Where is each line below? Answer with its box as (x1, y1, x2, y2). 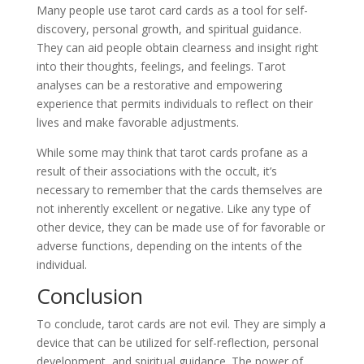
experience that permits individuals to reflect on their (36, 96, 313, 111)
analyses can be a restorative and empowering (36, 77, 282, 93)
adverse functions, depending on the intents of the (36, 238, 302, 253)
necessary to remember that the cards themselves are (36, 182, 323, 197)
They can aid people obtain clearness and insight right (36, 40, 318, 55)
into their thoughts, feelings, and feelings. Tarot (36, 58, 286, 74)
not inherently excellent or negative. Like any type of (36, 201, 310, 216)
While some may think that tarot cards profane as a (36, 145, 308, 160)
